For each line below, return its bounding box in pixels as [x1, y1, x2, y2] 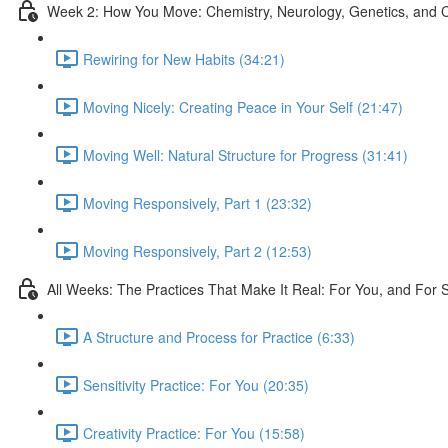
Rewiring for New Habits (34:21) [83, 48, 285, 69]
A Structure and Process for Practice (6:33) [83, 326, 355, 347]
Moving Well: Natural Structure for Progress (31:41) [83, 144, 408, 165]
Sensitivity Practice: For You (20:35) [83, 374, 309, 395]
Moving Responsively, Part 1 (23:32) [83, 192, 312, 213]
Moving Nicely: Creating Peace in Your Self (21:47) [83, 96, 403, 117]
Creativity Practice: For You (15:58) [83, 422, 305, 443]
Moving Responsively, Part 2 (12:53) [83, 240, 312, 261]
